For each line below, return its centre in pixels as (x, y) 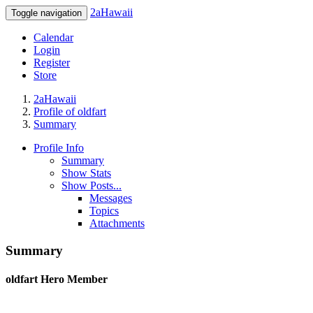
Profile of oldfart (70, 111)
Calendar (53, 37)
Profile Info (59, 148)
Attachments (117, 223)
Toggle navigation (46, 13)
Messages (111, 198)
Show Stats (86, 173)
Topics (104, 211)
